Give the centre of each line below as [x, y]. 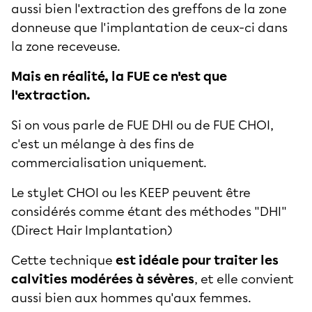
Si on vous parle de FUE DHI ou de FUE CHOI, [142, 125]
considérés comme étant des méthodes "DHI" [149, 211]
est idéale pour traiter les [197, 260]
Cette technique [63, 260]
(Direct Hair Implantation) [92, 230]
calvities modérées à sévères [103, 279]
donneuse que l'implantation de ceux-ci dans [149, 28]
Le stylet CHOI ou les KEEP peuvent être [131, 193]
